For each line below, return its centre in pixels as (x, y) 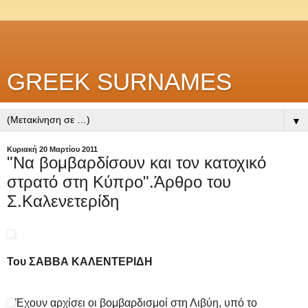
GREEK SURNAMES (119, 82)
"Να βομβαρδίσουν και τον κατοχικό (136, 163)
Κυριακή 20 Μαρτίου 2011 (52, 149)
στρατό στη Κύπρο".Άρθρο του (119, 182)
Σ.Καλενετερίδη (63, 201)
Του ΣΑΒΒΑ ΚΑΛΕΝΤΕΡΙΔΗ (80, 261)
